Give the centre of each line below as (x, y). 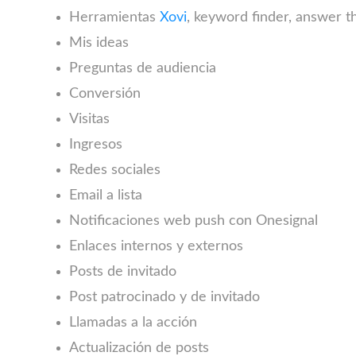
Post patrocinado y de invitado (164, 297)
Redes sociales (114, 170)
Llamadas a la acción (133, 323)
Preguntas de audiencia (142, 68)
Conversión (104, 94)
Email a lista (105, 195)
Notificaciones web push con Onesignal (193, 221)
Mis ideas (99, 43)
